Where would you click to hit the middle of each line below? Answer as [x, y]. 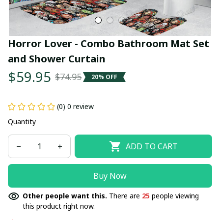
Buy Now [110, 176]
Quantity [22, 122]
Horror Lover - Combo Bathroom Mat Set [109, 43]
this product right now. [59, 206]
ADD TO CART [151, 146]
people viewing [174, 196]
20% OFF [104, 77]
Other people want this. [66, 196]
